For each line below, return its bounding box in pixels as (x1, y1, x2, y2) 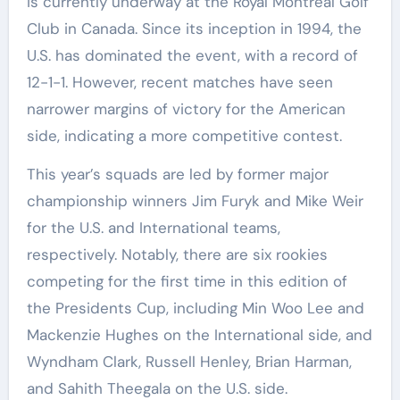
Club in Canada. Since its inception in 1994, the (26, 19, 362, 39)
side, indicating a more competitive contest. (26, 126, 342, 146)
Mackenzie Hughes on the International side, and (26, 325, 372, 346)
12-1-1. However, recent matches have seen (26, 72, 333, 93)
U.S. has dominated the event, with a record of (26, 46, 358, 66)
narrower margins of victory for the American (26, 99, 346, 120)
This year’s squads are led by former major (26, 164, 329, 185)
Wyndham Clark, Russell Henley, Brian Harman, (26, 352, 352, 372)
